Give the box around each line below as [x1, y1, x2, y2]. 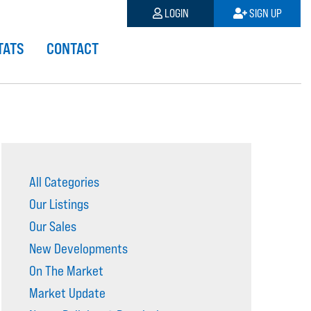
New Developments [29, 241, 128, 256]
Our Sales [29, 219, 76, 234]
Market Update [29, 285, 106, 301]
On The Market [29, 263, 103, 278]
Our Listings [29, 196, 89, 212]
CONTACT [46, 40, 99, 58]
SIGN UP [246, 7, 282, 20]
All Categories [29, 174, 99, 190]
